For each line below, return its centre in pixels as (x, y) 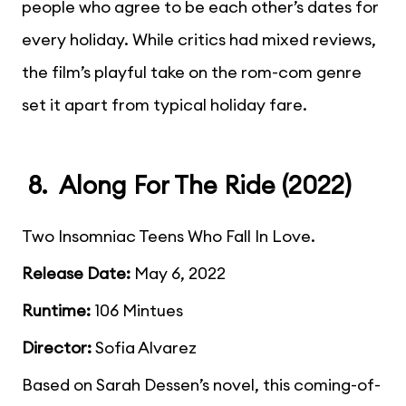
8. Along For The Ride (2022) (187, 185)
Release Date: (76, 273)
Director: (57, 347)
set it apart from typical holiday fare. (164, 104)
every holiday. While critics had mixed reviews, (199, 39)
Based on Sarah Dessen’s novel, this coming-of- (201, 384)
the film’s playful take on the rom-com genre (192, 72)
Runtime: (56, 310)
